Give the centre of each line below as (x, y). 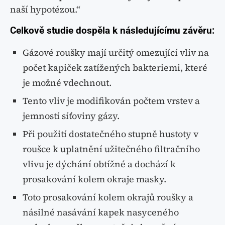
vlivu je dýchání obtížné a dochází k (99, 164)
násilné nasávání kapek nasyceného (101, 212)
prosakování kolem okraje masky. (94, 179)
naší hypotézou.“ (45, 10)
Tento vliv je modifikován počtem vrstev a (111, 101)
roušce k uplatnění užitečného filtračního (111, 149)
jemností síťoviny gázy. (71, 116)
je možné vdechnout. (67, 83)
